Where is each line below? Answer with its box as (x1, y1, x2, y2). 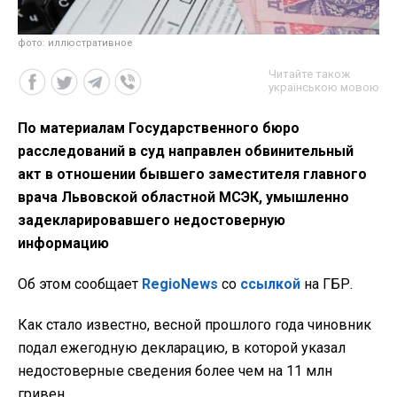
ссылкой (240, 275, 300, 292)
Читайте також (269, 66, 350, 81)
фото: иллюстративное (18, 36, 133, 49)
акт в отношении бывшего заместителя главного (18, 165, 367, 183)
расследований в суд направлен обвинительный (18, 142, 354, 160)
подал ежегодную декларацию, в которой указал (18, 339, 346, 356)
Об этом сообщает (18, 275, 142, 292)
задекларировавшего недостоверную (18, 211, 285, 229)
